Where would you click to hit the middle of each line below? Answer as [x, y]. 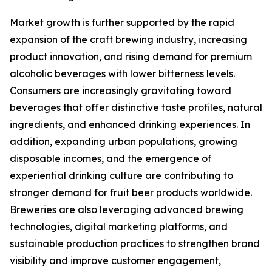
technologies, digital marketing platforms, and [119, 227]
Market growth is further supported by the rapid [122, 23]
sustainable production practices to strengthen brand [135, 244]
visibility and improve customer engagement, [115, 261]
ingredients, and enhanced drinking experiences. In [130, 125]
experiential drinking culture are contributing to [121, 176]
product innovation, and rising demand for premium [131, 57]
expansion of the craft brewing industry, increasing [128, 40]
